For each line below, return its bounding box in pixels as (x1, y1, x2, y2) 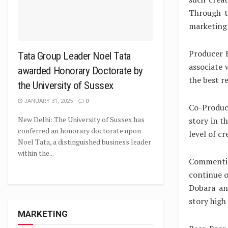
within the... (18, 148, 54, 158)
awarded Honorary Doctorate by (18, 65, 143, 77)
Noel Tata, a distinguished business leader (18, 137, 151, 147)
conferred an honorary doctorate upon (18, 126, 141, 135)
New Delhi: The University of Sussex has (18, 115, 145, 124)
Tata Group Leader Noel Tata (18, 50, 131, 62)
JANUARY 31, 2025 (22, 98, 73, 104)
